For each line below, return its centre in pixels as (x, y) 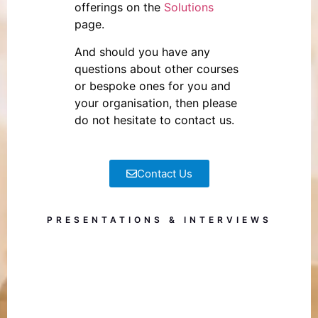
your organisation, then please (156, 103)
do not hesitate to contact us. (154, 120)
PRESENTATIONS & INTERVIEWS (159, 219)
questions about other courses (157, 68)
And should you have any (142, 51)
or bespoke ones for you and (153, 86)
